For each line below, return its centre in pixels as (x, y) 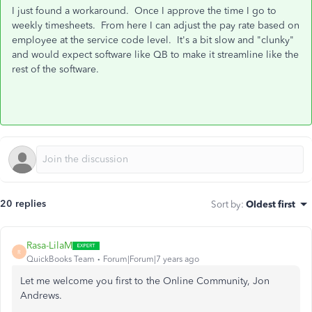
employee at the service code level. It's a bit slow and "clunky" (153, 40)
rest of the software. (55, 69)
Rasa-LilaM (49, 245)
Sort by (226, 204)
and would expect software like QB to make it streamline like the (155, 55)
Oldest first (271, 204)
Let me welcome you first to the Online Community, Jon (145, 281)
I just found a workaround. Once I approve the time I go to (144, 11)
